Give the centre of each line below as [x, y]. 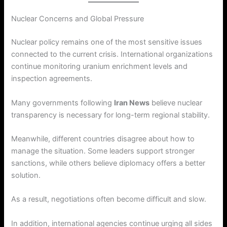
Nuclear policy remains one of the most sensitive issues [107, 42]
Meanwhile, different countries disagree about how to [103, 139]
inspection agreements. [52, 79]
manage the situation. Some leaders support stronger [103, 151]
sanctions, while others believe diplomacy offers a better [108, 163]
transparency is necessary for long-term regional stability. [111, 115]
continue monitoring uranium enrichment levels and [100, 67]
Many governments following [63, 103]
